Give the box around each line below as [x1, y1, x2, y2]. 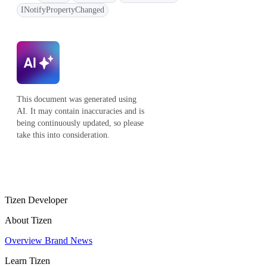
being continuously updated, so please [17, 118, 144, 128]
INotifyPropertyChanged [21, 5, 104, 14]
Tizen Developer [5, 194, 67, 205]
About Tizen [5, 215, 52, 225]
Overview [5, 235, 45, 246]
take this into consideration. [17, 130, 110, 139]
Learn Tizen [5, 255, 50, 266]
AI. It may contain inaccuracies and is [17, 106, 144, 116]
